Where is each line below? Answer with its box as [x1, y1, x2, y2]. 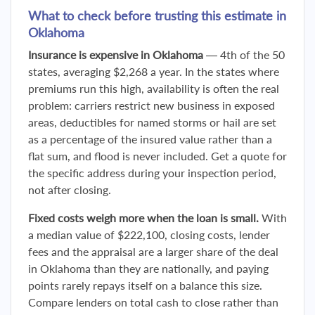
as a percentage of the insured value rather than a [28, 132, 272, 146]
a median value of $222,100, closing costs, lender [28, 228, 270, 241]
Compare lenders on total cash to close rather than [28, 295, 278, 309]
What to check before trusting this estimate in [28, 8, 286, 23]
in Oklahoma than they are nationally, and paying [28, 262, 269, 275]
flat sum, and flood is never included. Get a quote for [28, 149, 287, 162]
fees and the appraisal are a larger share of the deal [28, 245, 278, 258]
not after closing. [28, 183, 111, 196]
